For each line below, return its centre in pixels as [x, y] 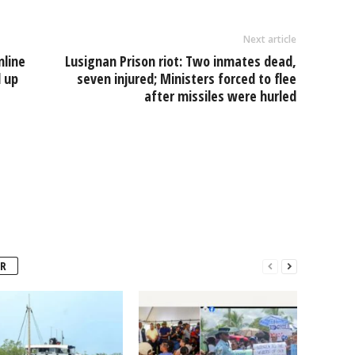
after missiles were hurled [220, 96]
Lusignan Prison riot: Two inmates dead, [180, 61]
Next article [269, 40]
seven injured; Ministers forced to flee [186, 79]
